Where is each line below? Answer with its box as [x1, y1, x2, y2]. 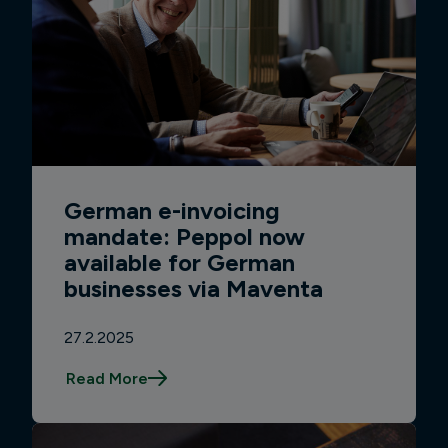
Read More [65, 368, 148, 388]
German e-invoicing [63, 195, 280, 225]
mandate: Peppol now [63, 221, 305, 251]
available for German [63, 247, 295, 277]
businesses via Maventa [63, 273, 323, 303]
